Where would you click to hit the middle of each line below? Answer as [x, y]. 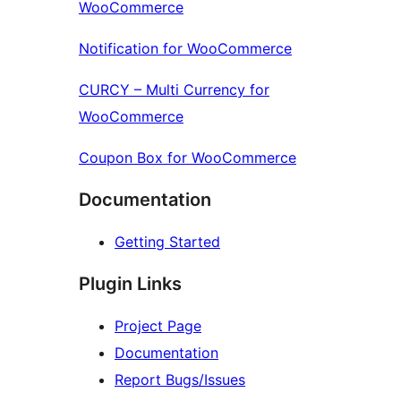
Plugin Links [130, 284]
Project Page [158, 326]
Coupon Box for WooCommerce [188, 158]
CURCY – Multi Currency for [174, 90]
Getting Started [167, 242]
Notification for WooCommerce [185, 49]
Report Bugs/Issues [180, 380]
